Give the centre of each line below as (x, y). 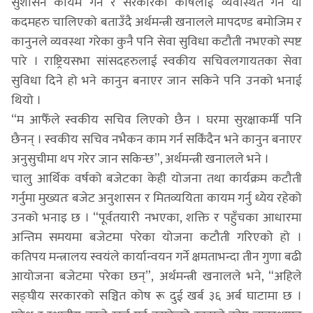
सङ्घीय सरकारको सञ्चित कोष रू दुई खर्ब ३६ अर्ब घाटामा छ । (156, 296)
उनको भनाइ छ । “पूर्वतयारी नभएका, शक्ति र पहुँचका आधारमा (156, 218)
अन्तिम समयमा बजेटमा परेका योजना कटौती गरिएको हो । (156, 237)
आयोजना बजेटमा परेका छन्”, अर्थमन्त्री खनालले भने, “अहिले (156, 276)
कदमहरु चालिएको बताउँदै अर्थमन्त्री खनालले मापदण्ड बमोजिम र (156, 22)
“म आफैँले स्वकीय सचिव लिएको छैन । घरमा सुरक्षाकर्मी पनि (156, 120)
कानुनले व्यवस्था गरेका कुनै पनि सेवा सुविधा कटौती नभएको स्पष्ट (156, 42)
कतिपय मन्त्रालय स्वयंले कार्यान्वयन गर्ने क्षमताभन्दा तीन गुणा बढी (156, 257)
